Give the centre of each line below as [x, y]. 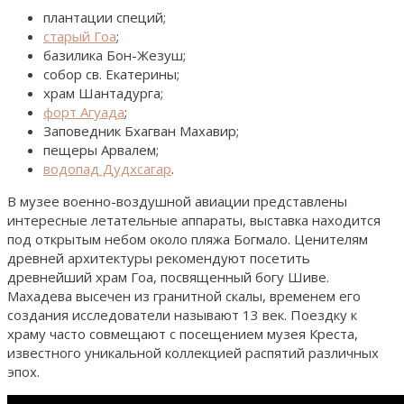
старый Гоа [80, 36]
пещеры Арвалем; [101, 149]
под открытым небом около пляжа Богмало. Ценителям [188, 239]
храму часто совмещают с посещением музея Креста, [183, 333]
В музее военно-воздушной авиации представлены [177, 201]
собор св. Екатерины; [111, 73]
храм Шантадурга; [103, 92]
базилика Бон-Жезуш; [115, 55]
